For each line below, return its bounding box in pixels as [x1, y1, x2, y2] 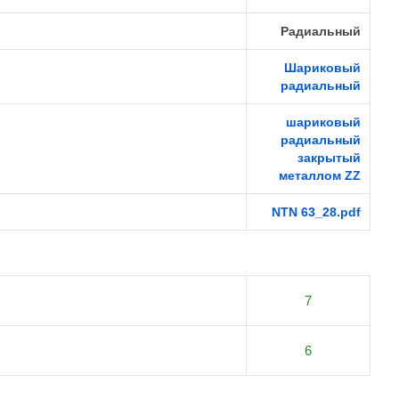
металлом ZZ [279, 168, 361, 183]
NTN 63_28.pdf [272, 205, 361, 219]
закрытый [297, 151, 361, 165]
